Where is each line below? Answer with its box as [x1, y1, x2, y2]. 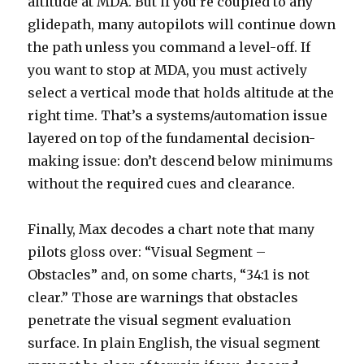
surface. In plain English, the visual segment [28, 334, 321, 351]
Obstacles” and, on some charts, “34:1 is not [28, 266, 310, 283]
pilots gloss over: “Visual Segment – [28, 243, 266, 260]
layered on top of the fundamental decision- [28, 129, 316, 146]
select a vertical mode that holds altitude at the [28, 84, 335, 101]
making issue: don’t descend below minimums [28, 152, 334, 169]
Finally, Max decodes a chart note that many [28, 220, 315, 237]
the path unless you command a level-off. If [28, 38, 311, 55]
